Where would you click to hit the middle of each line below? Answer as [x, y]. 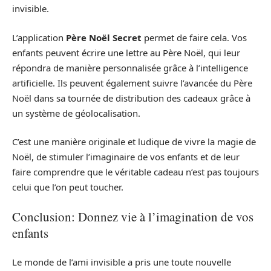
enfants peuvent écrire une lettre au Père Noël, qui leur [126, 52]
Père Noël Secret [104, 37]
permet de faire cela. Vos [194, 37]
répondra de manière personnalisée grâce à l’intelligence [130, 67]
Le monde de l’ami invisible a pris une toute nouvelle [122, 262]
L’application [39, 37]
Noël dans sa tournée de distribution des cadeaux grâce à [131, 98]
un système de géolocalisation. [76, 113]
